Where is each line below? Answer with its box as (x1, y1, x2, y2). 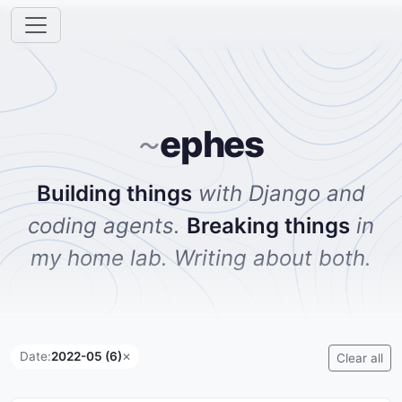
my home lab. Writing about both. (31, 244, 371, 271)
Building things (37, 179, 192, 206)
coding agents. (28, 212, 180, 239)
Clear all (336, 351, 383, 366)
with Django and (198, 179, 365, 206)
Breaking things (187, 212, 350, 239)
